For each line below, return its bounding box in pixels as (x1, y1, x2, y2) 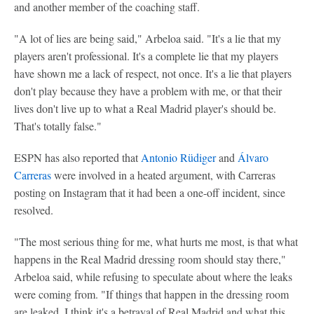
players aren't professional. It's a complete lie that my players (14, 48, 278, 63)
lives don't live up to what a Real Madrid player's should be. (14, 101, 276, 116)
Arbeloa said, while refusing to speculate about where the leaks (14, 269, 292, 284)
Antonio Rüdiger (141, 150, 216, 165)
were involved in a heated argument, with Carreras (51, 168, 275, 182)
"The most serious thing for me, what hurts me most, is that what (14, 234, 298, 249)
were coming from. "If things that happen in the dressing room (14, 287, 289, 301)
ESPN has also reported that (14, 150, 141, 165)
